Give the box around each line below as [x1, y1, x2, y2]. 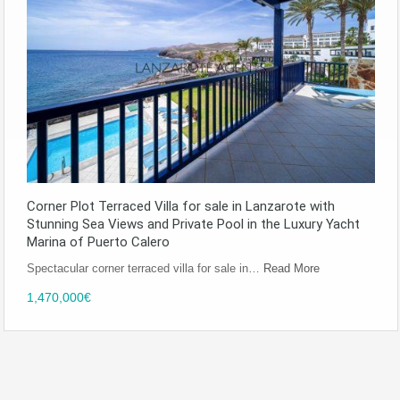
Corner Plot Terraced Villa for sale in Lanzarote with [27, 197, 335, 214]
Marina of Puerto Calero [27, 233, 170, 250]
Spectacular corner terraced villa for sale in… [27, 261, 263, 275]
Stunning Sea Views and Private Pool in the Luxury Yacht [27, 215, 360, 232]
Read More [263, 261, 320, 275]
